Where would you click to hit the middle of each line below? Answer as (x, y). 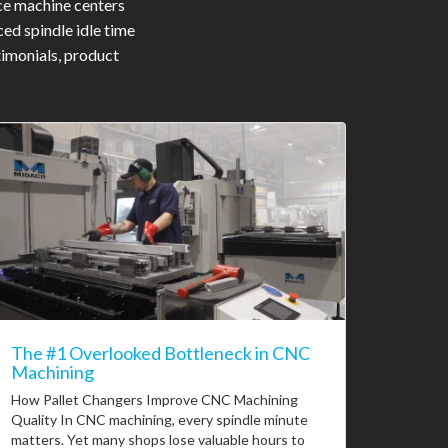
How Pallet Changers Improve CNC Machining (154, 400)
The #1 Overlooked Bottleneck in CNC (160, 353)
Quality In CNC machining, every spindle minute (159, 420)
